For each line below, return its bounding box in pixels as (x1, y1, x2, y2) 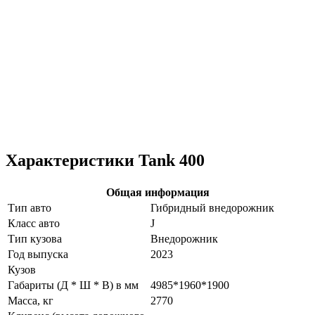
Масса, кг (8, 295, 53, 307)
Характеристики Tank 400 (6, 151, 205, 170)
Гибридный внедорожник (150, 202, 274, 214)
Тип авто (8, 202, 51, 214)
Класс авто (8, 217, 60, 230)
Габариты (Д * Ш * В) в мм (8, 279, 139, 292)
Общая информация (105, 186, 210, 199)
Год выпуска (8, 248, 68, 261)
